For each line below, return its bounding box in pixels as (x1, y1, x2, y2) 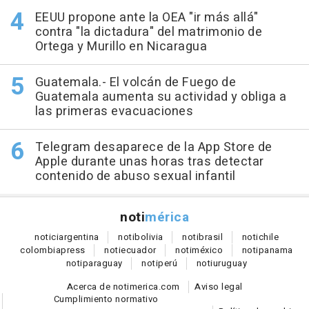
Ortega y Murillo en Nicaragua (34, 37, 207, 56)
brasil (199, 230, 223, 243)
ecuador (121, 243, 157, 257)
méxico (192, 243, 223, 257)
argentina (59, 230, 99, 243)
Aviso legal (195, 280, 243, 293)
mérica (145, 208, 189, 227)
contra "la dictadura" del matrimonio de (34, 23, 262, 41)
